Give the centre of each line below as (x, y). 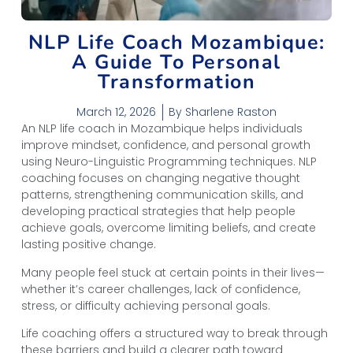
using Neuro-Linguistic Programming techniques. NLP (169, 162)
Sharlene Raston (229, 112)
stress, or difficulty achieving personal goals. (145, 305)
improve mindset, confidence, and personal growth (165, 145)
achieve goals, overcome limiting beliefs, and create (168, 228)
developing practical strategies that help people (158, 212)
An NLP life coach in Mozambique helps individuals (162, 129)
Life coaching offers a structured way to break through (174, 334)
